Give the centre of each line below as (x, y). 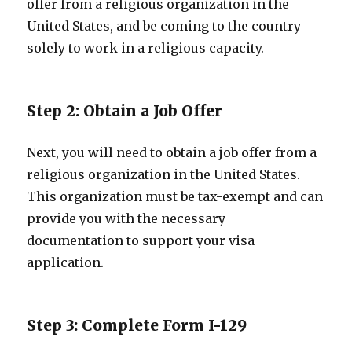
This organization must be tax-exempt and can (175, 196)
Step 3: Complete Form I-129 (137, 325)
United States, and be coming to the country (164, 26)
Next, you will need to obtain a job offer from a (172, 152)
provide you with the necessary (126, 218)
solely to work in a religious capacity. (146, 48)
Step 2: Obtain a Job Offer (125, 111)
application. (66, 262)
